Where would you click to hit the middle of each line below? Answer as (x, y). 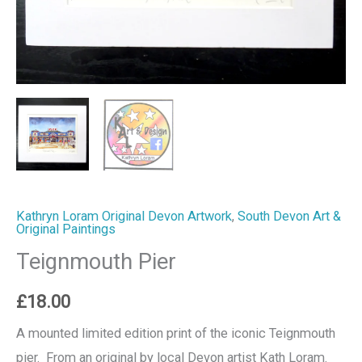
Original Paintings (66, 229)
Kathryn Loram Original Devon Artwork (124, 216)
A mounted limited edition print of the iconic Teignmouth (176, 334)
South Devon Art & (289, 216)
